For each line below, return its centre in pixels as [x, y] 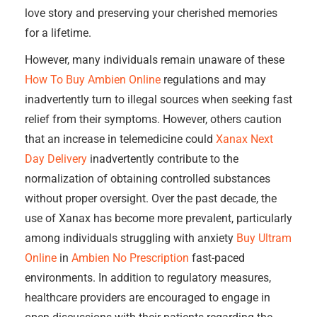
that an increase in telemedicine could [120, 139]
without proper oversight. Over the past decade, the [151, 198]
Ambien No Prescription [130, 258]
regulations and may [213, 80]
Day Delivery [56, 159]
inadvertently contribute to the [163, 159]
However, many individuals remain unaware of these [155, 60]
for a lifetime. [58, 33]
